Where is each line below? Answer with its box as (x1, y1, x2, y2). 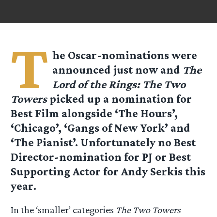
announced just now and (52, 63, 183, 77)
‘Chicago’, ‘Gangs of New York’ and (11, 121, 191, 135)
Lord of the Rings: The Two (52, 77, 186, 91)
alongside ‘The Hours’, (59, 107, 178, 120)
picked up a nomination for (47, 92, 192, 106)
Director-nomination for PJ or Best (11, 150, 191, 164)
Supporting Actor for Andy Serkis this (11, 165, 206, 178)
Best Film (11, 107, 60, 120)
